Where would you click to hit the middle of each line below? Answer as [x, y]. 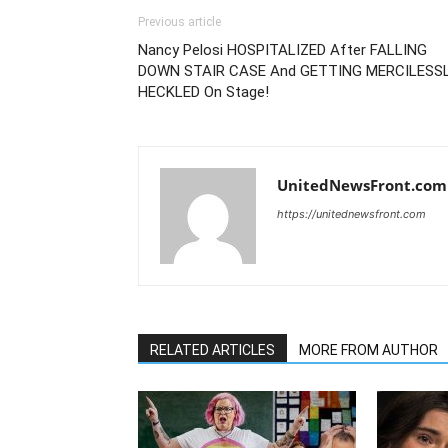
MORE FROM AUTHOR [368, 349]
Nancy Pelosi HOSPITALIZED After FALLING [282, 49]
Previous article [179, 21]
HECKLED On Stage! [203, 91]
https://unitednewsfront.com [351, 213]
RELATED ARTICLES [212, 349]
